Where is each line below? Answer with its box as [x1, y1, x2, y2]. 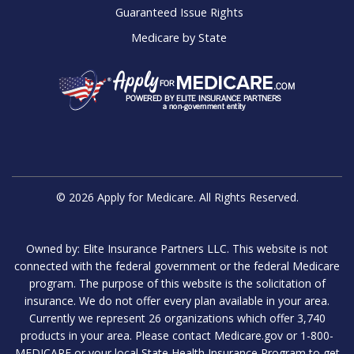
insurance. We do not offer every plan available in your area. [24, 292, 330, 308]
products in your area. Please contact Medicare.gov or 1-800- [21, 327, 333, 343]
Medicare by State [131, 29, 227, 45]
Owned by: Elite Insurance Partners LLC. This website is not [26, 240, 328, 256]
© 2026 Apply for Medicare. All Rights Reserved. [55, 189, 299, 205]
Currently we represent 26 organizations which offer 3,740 [28, 310, 326, 326]
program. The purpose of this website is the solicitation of [28, 275, 326, 291]
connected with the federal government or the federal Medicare [14, 258, 340, 273]
